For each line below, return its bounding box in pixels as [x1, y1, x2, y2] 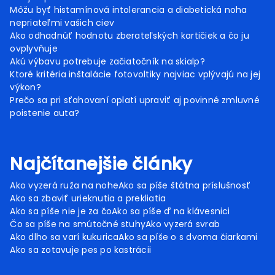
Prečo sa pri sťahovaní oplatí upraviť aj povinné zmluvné [10, 94, 260, 107]
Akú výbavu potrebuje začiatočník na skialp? [10, 55, 205, 68]
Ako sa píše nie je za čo [10, 205, 112, 218]
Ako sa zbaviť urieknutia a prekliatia [10, 192, 166, 205]
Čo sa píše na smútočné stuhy [10, 218, 146, 231]
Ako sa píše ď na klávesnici [112, 205, 230, 218]
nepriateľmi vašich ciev [10, 17, 115, 29]
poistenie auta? [10, 107, 80, 120]
